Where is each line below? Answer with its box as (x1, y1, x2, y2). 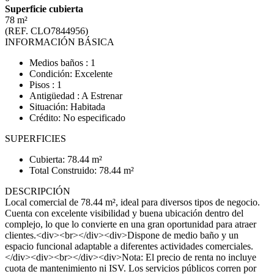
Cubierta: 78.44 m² (29, 154, 102, 165)
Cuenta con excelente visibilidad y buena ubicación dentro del (5, 208, 243, 218)
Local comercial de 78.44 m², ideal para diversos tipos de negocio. (5, 197, 260, 207)
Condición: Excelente (29, 68, 113, 79)
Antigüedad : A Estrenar (29, 91, 122, 101)
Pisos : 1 (29, 80, 62, 90)
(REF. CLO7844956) (5, 26, 88, 36)
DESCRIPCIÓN (5, 186, 70, 196)
